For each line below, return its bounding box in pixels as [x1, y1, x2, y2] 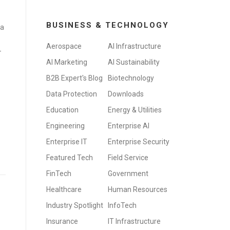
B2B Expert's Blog [46, 74, 103, 82]
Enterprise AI [108, 122, 149, 130]
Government [108, 169, 148, 178]
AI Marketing [46, 58, 87, 66]
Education [46, 106, 79, 114]
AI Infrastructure [108, 42, 161, 50]
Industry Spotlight [46, 201, 103, 209]
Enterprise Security [108, 138, 169, 146]
